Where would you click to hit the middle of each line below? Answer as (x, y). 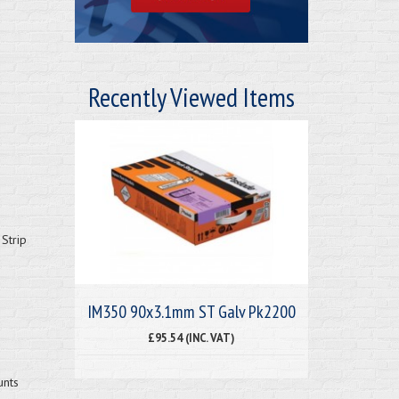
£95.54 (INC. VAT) (191, 337)
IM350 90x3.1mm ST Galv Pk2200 (191, 311)
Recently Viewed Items (191, 96)
